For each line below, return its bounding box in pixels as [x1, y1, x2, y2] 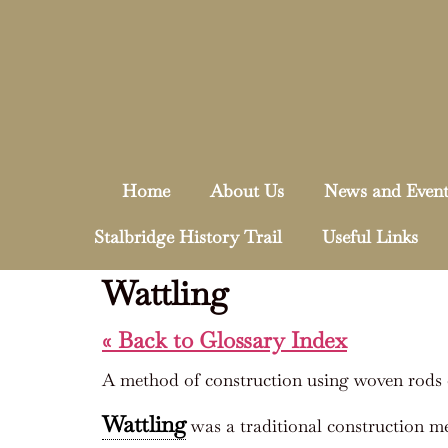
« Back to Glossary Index [102, 326, 347, 356]
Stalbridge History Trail [94, 225, 282, 249]
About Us [210, 179, 284, 203]
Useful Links [322, 225, 418, 249]
